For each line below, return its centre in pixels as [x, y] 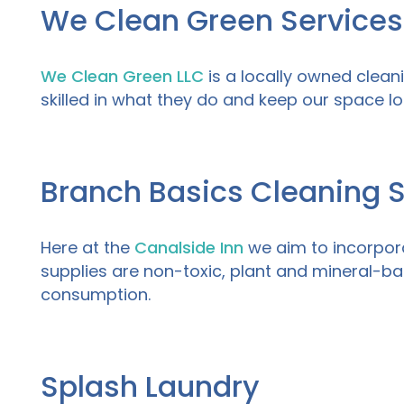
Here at [70, 248]
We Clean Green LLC [122, 77]
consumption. [98, 295]
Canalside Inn [189, 248]
